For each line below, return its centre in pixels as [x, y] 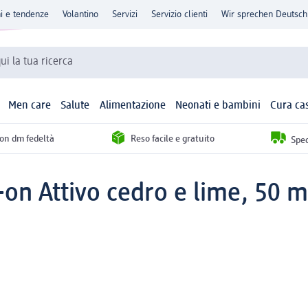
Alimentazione [132, 106]
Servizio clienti [179, 14]
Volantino [80, 14]
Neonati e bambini [218, 106]
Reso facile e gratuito [172, 139]
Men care [30, 106]
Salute [75, 106]
